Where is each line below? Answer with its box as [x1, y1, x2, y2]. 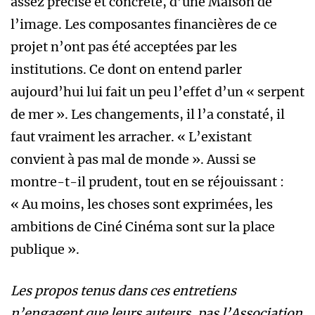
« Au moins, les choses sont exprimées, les [11, 196, 273, 213]
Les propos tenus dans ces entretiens [11, 283, 236, 300]
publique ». [11, 241, 82, 258]
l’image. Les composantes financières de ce [11, 16, 277, 33]
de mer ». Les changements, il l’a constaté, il [11, 106, 285, 123]
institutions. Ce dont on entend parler [11, 61, 242, 78]
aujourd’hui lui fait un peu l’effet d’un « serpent [11, 84, 304, 101]
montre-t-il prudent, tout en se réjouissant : [11, 174, 284, 191]
